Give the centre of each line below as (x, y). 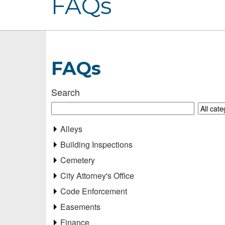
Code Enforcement (94, 191)
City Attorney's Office (97, 175)
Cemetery (78, 160)
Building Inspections (96, 144)
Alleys (71, 129)
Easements (80, 206)
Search (66, 92)
